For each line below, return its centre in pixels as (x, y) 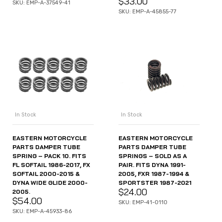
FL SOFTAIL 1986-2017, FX (51, 165)
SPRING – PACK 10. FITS (49, 156)
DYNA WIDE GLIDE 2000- (50, 183)
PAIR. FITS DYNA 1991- (152, 165)
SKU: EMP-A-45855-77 (147, 11)
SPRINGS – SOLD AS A (153, 156)
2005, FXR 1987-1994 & (154, 174)
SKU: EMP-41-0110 (143, 203)
